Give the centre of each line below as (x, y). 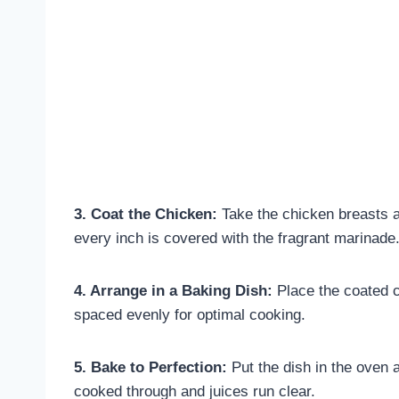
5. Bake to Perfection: (151, 367)
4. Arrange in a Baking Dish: (173, 290)
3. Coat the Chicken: (146, 214)
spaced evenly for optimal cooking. (190, 314)
